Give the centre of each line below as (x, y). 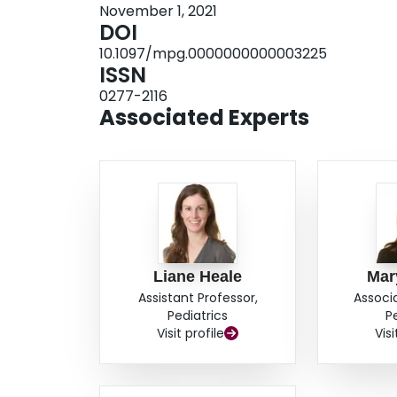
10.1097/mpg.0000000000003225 (213, 54)
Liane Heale (198, 277)
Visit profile (191, 334)
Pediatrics (198, 316)
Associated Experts (204, 118)
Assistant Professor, (198, 298)
